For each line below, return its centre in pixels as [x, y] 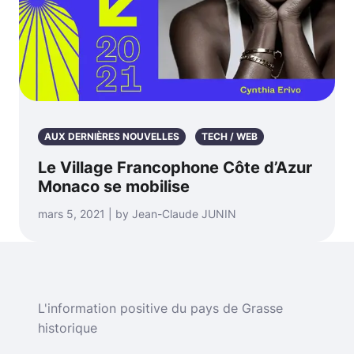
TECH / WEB [230, 136]
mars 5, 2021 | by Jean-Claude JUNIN [137, 213]
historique [68, 328]
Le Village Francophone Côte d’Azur [175, 167]
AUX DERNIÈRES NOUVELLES [112, 136]
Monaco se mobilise [114, 186]
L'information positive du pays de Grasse [160, 308]
